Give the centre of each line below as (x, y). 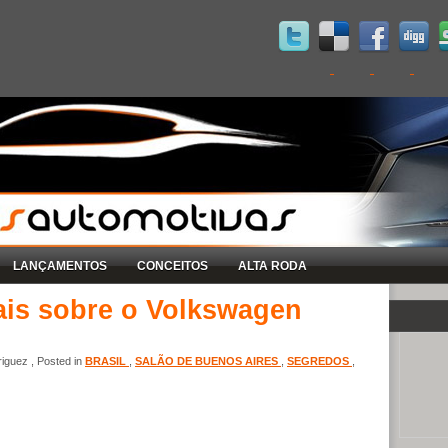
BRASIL (107, 360)
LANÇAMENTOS (60, 265)
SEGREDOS (319, 360)
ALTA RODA (272, 265)
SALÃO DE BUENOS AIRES (208, 360)
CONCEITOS (172, 265)
